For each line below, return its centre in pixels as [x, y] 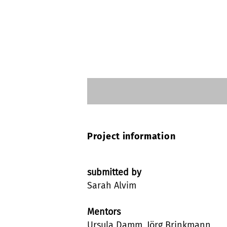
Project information [131, 136]
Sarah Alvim [112, 185]
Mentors [104, 212]
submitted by [114, 172]
